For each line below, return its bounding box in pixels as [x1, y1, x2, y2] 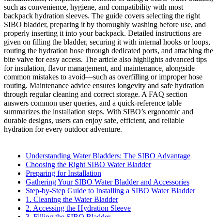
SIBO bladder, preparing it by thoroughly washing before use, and [4, 20, 206, 29]
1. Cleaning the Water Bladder [26, 195, 118, 204]
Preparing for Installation [26, 169, 101, 178]
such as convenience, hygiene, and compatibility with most [4, 3, 183, 12]
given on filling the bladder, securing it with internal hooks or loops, [4, 38, 210, 46]
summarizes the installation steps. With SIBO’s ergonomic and [4, 108, 193, 116]
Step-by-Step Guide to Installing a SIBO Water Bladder [26, 186, 195, 195]
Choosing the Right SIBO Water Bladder [26, 160, 151, 169]
